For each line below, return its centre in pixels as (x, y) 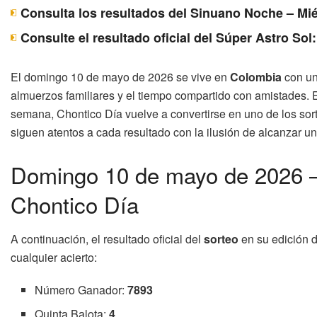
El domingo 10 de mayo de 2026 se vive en (120, 76)
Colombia (256, 76)
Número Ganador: (81, 290)
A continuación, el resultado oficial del (107, 239)
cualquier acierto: (54, 258)
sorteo (221, 239)
